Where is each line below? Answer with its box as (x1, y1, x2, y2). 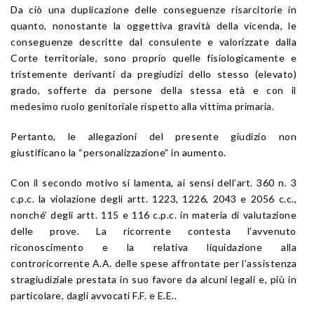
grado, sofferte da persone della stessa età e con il (11, 83, 296, 96)
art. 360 (236, 176, 275, 189)
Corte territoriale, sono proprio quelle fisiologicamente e (11, 51, 296, 64)
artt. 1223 (127, 192, 177, 205)
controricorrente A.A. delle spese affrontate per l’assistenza (11, 257, 296, 269)
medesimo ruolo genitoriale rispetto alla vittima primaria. (11, 100, 274, 112)
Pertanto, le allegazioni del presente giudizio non (11, 130, 296, 142)
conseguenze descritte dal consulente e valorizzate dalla (11, 35, 296, 48)
